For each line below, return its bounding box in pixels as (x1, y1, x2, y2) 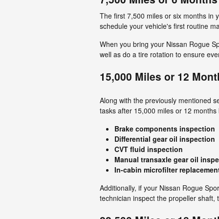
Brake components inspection (114, 124, 215, 133)
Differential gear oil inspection (114, 134, 215, 144)
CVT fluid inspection (114, 144, 183, 154)
